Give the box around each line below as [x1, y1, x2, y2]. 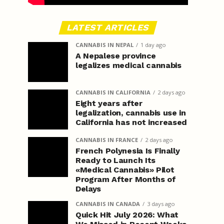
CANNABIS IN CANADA [75, 200, 140, 207]
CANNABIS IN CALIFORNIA [75, 88, 150, 96]
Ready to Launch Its [75, 155, 155, 165]
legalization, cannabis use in [75, 108, 186, 117]
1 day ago [140, 41, 166, 48]
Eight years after [75, 98, 142, 108]
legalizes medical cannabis [75, 60, 181, 70]
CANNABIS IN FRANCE [75, 136, 138, 143]
